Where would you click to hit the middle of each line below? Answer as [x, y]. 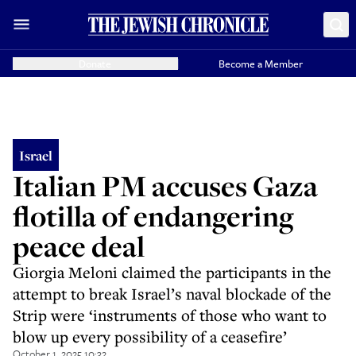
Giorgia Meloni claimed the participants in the [172, 272]
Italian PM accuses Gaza [165, 186]
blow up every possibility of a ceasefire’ [150, 337]
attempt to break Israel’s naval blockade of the [172, 294]
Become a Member [261, 64]
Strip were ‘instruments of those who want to [170, 315]
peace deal [79, 246]
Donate [95, 64]
